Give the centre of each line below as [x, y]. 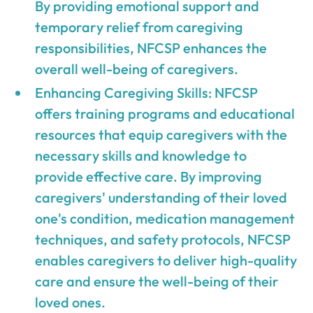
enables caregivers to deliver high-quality [166, 260]
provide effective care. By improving [149, 176]
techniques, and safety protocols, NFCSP [163, 239]
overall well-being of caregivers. [137, 68]
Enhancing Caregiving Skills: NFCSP [147, 92]
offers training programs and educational [165, 113]
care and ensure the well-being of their [157, 281]
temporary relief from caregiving [139, 27]
